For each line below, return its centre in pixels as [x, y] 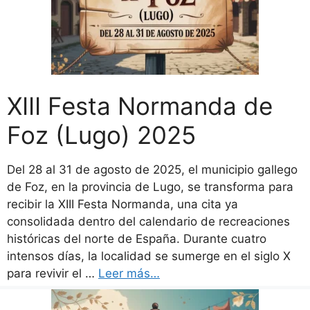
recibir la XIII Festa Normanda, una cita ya [122, 204]
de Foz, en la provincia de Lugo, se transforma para [150, 187]
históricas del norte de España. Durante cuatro [137, 239]
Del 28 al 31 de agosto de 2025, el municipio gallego [152, 170]
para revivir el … [53, 273]
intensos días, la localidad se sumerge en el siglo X [149, 256]
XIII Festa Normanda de [140, 106]
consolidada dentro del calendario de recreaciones [148, 221]
